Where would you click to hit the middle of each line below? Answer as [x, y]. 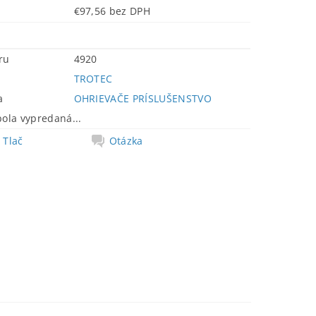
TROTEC [93, 79]
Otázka [126, 141]
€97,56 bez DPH [129, 11]
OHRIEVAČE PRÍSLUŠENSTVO [142, 98]
